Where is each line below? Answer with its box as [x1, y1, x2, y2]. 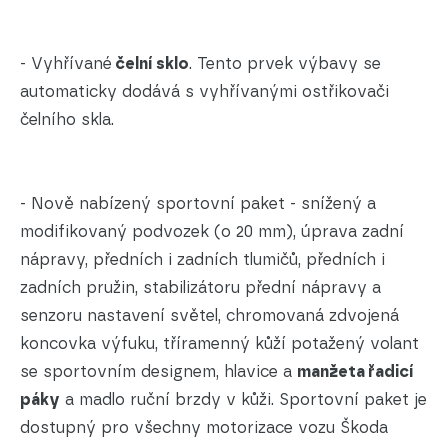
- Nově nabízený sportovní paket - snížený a [20, 194, 376, 214]
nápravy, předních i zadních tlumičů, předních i [20, 250, 385, 270]
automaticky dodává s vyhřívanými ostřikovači [20, 82, 389, 102]
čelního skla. [20, 110, 114, 130]
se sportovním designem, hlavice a [20, 362, 297, 382]
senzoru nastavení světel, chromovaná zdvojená [20, 306, 399, 326]
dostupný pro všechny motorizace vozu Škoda [20, 418, 388, 438]
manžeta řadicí [297, 362, 414, 382]
